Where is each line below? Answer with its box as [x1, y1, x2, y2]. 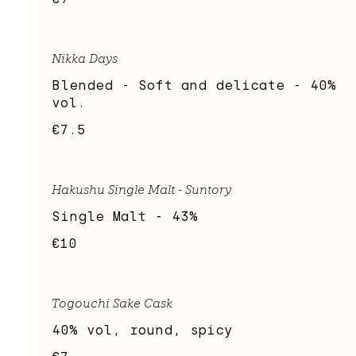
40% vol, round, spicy [52, 323, 233, 339]
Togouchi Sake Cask [52, 296, 172, 311]
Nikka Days [52, 51, 118, 67]
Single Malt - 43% [52, 209, 198, 225]
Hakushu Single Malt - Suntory [52, 182, 231, 198]
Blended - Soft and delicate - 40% [52, 78, 336, 94]
